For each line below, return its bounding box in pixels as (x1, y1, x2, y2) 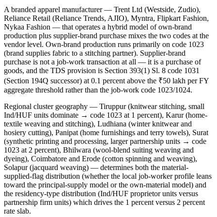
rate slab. (4, 207, 31, 216)
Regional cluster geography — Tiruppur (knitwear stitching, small (4, 102, 204, 111)
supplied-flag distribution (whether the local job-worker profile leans (4, 172, 212, 181)
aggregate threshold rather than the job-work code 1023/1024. (4, 86, 192, 94)
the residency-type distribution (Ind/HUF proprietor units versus (4, 189, 198, 198)
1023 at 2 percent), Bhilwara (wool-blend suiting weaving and (4, 146, 194, 155)
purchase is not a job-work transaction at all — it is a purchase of (4, 58, 201, 66)
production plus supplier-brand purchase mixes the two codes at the (4, 31, 209, 40)
